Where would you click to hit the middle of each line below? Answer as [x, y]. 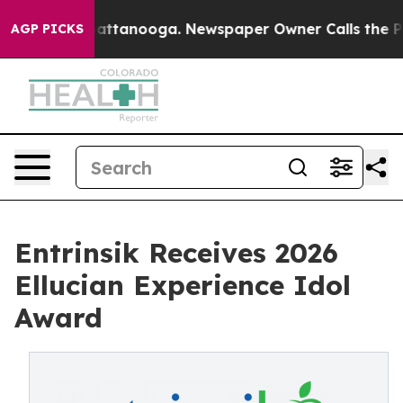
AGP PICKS [47, 29]
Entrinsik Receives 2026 [176, 253]
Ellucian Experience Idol [183, 285]
